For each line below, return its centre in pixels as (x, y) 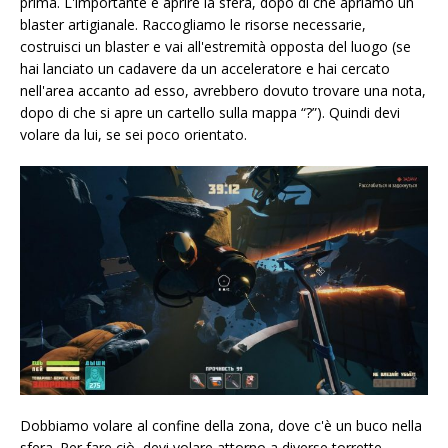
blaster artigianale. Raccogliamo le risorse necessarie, (193, 25)
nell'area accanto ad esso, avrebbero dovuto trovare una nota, (223, 91)
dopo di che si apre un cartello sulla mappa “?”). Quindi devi (210, 113)
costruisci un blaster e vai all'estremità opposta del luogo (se (215, 47)
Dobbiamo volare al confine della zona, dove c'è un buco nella (221, 426)
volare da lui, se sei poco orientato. (133, 135)
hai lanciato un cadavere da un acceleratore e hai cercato (205, 69)
